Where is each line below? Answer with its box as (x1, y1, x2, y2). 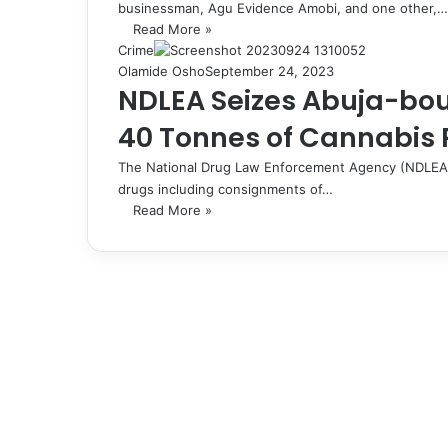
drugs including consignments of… (118, 180, 333, 197)
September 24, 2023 (205, 62, 334, 79)
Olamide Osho (118, 62, 205, 79)
